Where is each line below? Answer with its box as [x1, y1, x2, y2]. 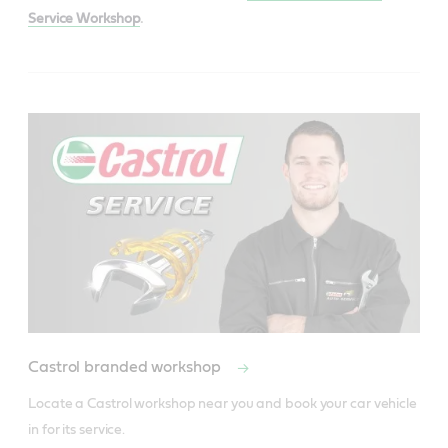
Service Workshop [28, 11, 141, 26]
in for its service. [28, 423, 126, 437]
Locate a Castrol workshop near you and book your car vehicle [28, 397, 417, 411]
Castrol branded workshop [28, 359, 225, 375]
